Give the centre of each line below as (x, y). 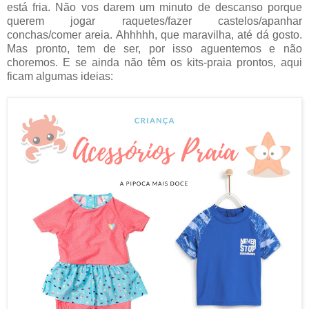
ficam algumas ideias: (60, 77)
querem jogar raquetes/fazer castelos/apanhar (154, 21)
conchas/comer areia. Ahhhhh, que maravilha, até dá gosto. (154, 35)
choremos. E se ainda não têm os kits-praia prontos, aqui (154, 63)
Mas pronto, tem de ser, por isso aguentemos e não (154, 49)
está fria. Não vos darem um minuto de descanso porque (154, 8)
